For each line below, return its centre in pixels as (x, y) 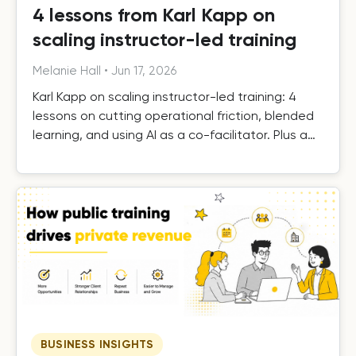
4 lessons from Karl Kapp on (154, 15)
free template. (75, 154)
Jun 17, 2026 (144, 71)
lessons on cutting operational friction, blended (173, 116)
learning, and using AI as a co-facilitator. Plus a (170, 135)
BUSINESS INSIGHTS (97, 344)
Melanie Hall (67, 71)
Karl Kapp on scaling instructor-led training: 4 (164, 97)
